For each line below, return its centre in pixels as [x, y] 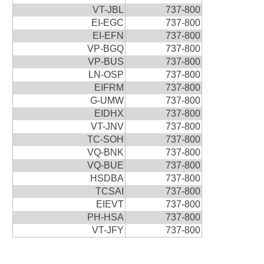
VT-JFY [108, 230]
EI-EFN [108, 35]
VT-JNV [107, 126]
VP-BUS [105, 61]
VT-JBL [108, 9]
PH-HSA [105, 217]
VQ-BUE [105, 165]
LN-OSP [106, 74]
